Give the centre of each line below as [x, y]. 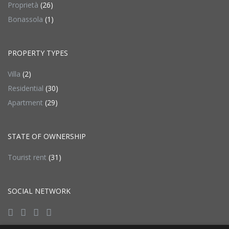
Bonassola [25, 19]
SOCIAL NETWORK [39, 191]
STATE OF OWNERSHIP [47, 136]
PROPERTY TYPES [38, 53]
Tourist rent [27, 157]
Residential [26, 88]
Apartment [25, 102]
